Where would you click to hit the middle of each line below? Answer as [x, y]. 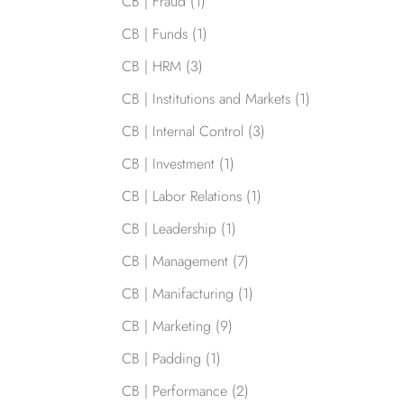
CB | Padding [161, 359]
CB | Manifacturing [177, 294]
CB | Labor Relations [181, 197]
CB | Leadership [169, 229]
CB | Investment [168, 164]
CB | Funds [154, 34]
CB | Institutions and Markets [206, 99]
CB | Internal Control [182, 132]
